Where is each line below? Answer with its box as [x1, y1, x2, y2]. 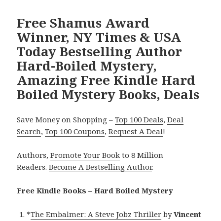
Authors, [17, 150, 51, 160]
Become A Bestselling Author [49, 162, 152, 172]
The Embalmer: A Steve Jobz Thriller [31, 209, 162, 220]
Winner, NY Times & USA [17, 28, 182, 46]
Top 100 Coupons [45, 126, 105, 137]
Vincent [174, 209, 202, 220]
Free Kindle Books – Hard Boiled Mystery [17, 185, 174, 196]
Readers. [17, 162, 49, 172]
